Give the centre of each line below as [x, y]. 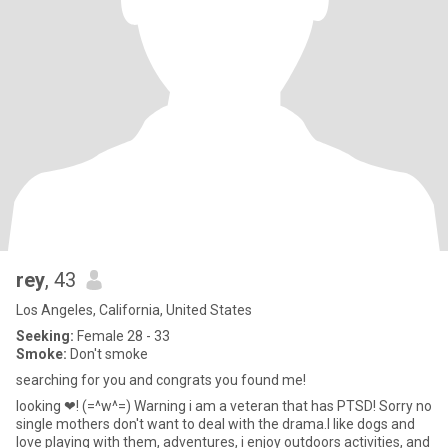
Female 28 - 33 [122, 336]
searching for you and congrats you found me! [161, 380]
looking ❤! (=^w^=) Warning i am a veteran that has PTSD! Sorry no [40, 406]
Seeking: [45, 336]
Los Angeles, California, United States [134, 310]
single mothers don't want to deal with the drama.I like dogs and [215, 424]
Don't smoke [107, 354]
